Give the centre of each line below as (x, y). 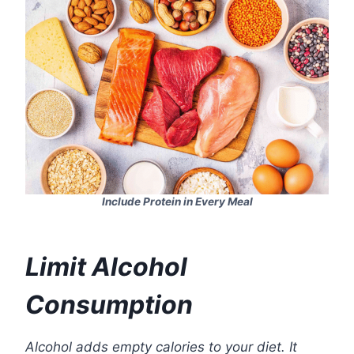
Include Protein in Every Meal (177, 202)
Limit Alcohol (106, 267)
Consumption (109, 305)
